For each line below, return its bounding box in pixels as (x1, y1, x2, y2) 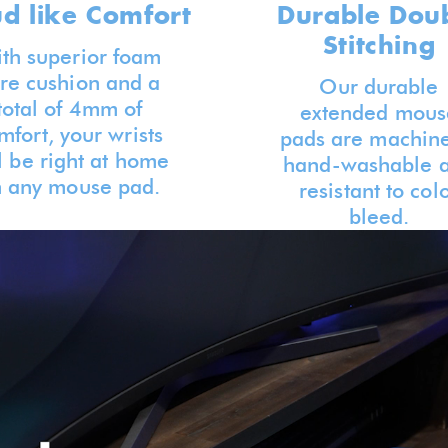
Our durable (319, 74, 439, 99)
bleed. (348, 204, 410, 229)
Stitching (322, 29, 436, 61)
